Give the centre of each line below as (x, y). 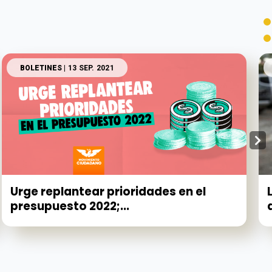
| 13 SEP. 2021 (88, 68)
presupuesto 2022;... (70, 206)
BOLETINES (41, 68)
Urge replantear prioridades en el (108, 192)
